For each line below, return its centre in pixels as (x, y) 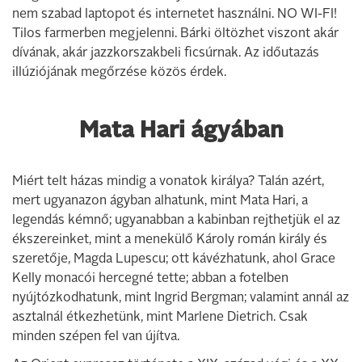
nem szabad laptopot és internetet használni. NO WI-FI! (175, 15)
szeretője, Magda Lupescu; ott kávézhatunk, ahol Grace (174, 259)
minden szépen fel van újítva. (96, 337)
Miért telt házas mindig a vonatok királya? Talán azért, (168, 182)
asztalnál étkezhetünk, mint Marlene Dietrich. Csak (160, 318)
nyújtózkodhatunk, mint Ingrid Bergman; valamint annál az (181, 298)
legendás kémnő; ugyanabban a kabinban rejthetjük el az (176, 221)
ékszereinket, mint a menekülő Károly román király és (170, 240)
